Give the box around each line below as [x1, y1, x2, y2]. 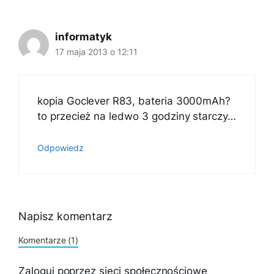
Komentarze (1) [18, 235, 79, 246]
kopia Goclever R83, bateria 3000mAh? [37, 95, 231, 108]
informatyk [55, 30, 112, 43]
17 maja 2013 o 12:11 [55, 46, 138, 57]
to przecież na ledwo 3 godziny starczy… [37, 110, 237, 123]
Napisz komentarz [18, 210, 113, 223]
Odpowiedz [37, 142, 84, 153]
